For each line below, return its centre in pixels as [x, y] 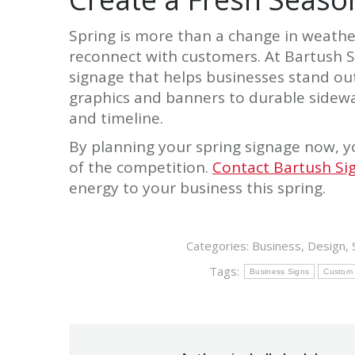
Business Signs [280, 272]
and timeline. [116, 118]
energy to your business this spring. [197, 188]
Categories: [219, 246]
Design [327, 246]
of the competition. [141, 168]
